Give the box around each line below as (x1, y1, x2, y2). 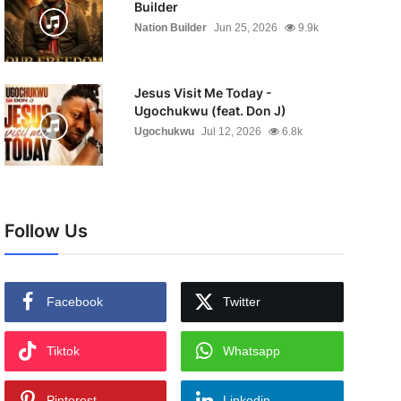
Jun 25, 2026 (213, 21, 277, 34)
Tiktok (46, 344, 80, 358)
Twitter (223, 294, 261, 309)
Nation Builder (133, 21, 207, 34)
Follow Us (4, 220, 88, 242)
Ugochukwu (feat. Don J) (133, 103, 286, 118)
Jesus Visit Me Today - (133, 85, 272, 100)
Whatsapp (223, 344, 281, 358)
